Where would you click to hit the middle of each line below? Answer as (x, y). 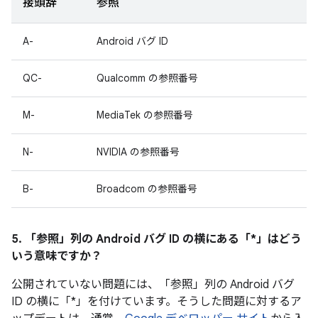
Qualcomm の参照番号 (147, 78)
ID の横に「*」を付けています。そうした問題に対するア (157, 302)
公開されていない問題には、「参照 (102, 285)
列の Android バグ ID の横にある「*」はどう (186, 239)
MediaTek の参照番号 (145, 115)
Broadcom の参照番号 (147, 189)
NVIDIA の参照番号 (138, 152)
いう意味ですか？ (57, 256)
